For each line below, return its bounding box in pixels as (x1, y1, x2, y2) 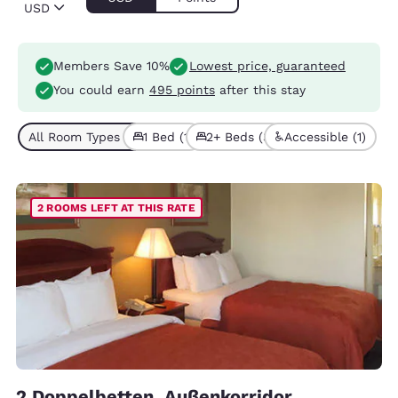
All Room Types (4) (28, 129, 140, 144)
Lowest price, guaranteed (189, 59, 346, 74)
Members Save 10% (53, 59, 170, 74)
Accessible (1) (284, 129, 366, 144)
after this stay (215, 83, 306, 97)
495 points (149, 83, 215, 97)
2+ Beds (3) (206, 129, 275, 144)
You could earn (53, 83, 149, 97)
